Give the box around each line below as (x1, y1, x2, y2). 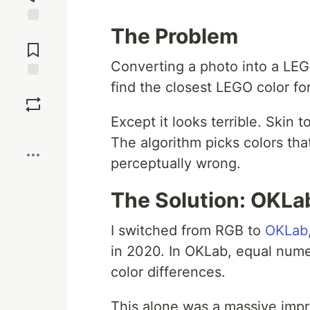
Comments (9, 38, 57, 51)
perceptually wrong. (111, 155, 241, 172)
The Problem (111, 24, 238, 48)
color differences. (111, 264, 226, 280)
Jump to (15, 26, 52, 39)
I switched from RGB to (111, 222, 265, 239)
